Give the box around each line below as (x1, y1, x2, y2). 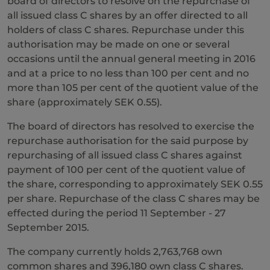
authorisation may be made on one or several (7, 39, 230, 50)
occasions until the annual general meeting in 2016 (7, 53, 256, 64)
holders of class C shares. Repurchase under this (7, 24, 244, 36)
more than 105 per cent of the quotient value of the (7, 82, 259, 93)
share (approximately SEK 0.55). (7, 96, 162, 108)
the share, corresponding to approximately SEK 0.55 (7, 178, 263, 190)
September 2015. (7, 222, 89, 233)
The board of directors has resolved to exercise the (7, 121, 254, 132)
